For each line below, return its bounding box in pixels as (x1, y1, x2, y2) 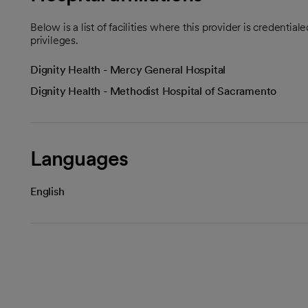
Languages (30, 146, 128, 170)
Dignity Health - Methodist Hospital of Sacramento (30, 85, 277, 98)
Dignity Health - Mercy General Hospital (30, 63, 226, 76)
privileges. (30, 34, 78, 47)
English (30, 185, 65, 198)
